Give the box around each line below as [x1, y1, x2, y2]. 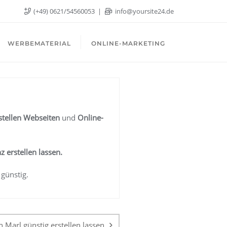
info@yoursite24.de [113, 7, 174, 16]
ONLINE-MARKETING [91, 40, 165, 47]
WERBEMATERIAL [8, 40, 71, 47]
